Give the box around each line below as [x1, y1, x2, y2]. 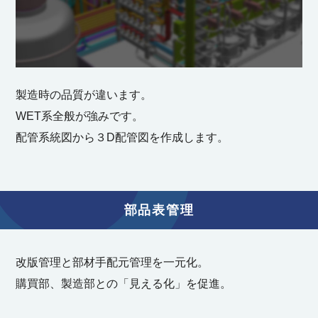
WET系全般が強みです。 [16, 110, 144, 123]
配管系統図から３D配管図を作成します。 [16, 131, 229, 144]
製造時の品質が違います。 [16, 89, 153, 102]
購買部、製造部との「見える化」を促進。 [16, 278, 232, 290]
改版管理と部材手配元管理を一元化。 [16, 256, 209, 269]
